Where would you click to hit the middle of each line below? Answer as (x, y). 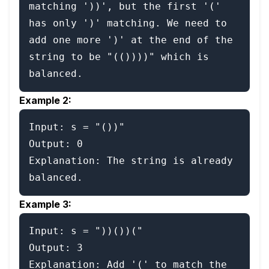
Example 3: (45, 204)
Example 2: (45, 100)
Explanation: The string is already (131, 161)
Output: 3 (56, 248)
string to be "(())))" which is (119, 57)
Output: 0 (56, 144)
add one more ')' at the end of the (131, 40)
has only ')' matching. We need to (128, 23)
